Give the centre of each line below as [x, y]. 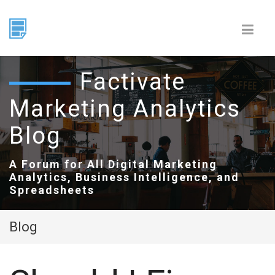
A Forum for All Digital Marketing [113, 164]
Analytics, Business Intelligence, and [124, 177]
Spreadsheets [52, 190]
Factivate [133, 82]
